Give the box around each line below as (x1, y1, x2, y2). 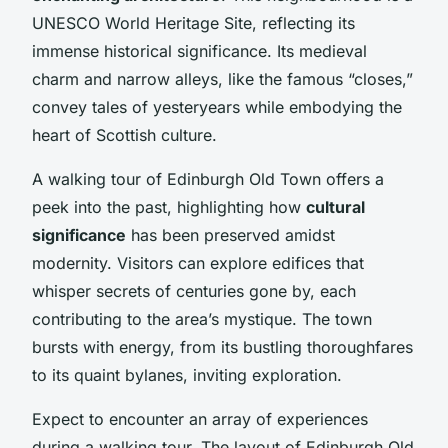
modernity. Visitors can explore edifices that (32, 252, 364, 273)
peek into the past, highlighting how (32, 196, 306, 217)
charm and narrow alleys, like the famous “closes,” (32, 68, 413, 89)
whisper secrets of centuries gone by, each (32, 280, 356, 301)
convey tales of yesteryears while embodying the (32, 96, 402, 117)
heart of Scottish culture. (32, 124, 217, 145)
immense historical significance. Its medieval (32, 40, 367, 61)
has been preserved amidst (126, 224, 335, 245)
